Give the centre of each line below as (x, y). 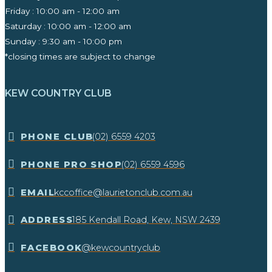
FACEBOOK (52, 247)
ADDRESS (47, 220)
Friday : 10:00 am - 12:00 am (62, 11)
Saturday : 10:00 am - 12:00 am (68, 26)
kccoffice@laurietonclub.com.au (123, 192)
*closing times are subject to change (80, 57)
